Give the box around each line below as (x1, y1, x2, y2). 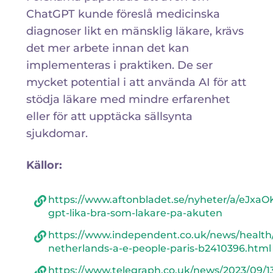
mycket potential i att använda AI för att (26, 76, 246, 90)
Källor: (26, 158, 62, 172)
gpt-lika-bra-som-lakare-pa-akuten (48, 207, 222, 219)
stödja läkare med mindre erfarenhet (26, 93, 230, 107)
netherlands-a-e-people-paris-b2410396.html (48, 242, 271, 254)
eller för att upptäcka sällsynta (26, 110, 193, 124)
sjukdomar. (26, 127, 88, 141)
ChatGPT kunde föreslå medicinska (26, 7, 220, 21)
